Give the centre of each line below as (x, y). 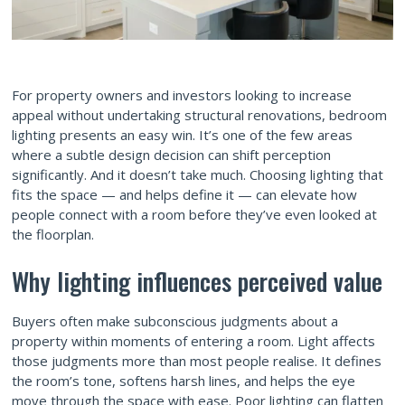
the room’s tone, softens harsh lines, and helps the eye (184, 380)
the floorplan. (53, 234)
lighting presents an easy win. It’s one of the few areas (182, 134)
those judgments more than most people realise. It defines (197, 360)
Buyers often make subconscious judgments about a (175, 320)
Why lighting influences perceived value (197, 281)
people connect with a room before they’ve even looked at (194, 214)
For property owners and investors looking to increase (182, 94)
